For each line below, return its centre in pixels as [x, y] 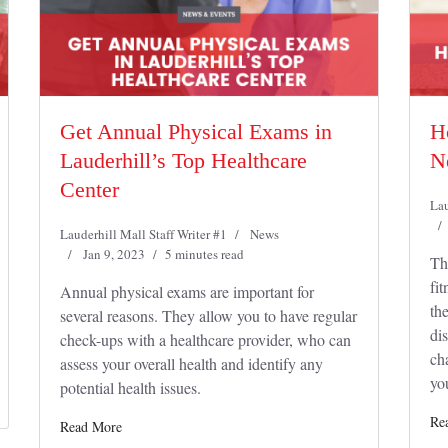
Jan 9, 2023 [114, 254]
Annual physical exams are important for [187, 291]
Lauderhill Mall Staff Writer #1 [143, 234]
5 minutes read [204, 254]
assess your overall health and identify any [191, 363]
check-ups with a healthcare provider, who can [205, 339]
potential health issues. [133, 387]
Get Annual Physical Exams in [196, 131]
